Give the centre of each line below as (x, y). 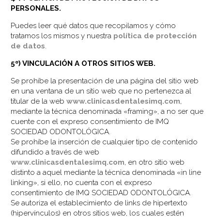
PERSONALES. (36, 8)
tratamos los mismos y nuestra (62, 36)
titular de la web (39, 101)
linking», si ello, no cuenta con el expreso (82, 182)
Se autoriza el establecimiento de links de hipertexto (99, 203)
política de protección (155, 36)
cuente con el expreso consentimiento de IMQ (90, 121)
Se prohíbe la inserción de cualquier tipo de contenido (104, 142)
